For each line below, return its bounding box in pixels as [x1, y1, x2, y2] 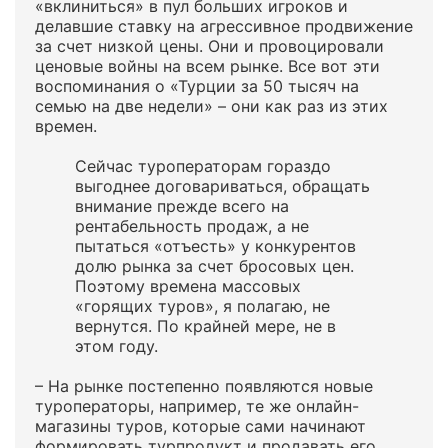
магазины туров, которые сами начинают [35, 416, 366, 436]
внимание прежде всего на [75, 196, 289, 216]
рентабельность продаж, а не [75, 216, 309, 236]
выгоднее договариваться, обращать [75, 176, 370, 196]
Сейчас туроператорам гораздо [75, 156, 331, 176]
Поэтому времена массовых [75, 276, 301, 296]
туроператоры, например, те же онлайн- [35, 396, 359, 416]
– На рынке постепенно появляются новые [35, 376, 373, 396]
